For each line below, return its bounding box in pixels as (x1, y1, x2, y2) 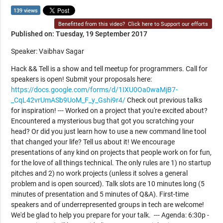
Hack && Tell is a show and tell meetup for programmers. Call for (11, 64, 208, 73)
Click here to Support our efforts (127, 20, 208, 27)
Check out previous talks (125, 96, 203, 104)
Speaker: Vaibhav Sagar (11, 47, 85, 55)
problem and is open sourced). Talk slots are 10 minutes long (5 (11, 179, 205, 188)
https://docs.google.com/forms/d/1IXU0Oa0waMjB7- (11, 85, 178, 94)
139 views (13, 7, 38, 14)
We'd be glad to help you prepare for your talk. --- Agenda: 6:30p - (11, 211, 210, 219)
